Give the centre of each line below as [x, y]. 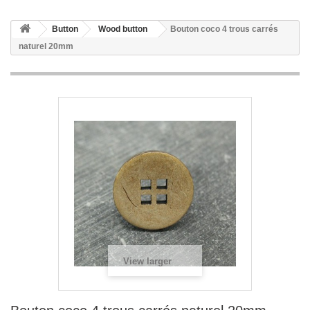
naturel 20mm [46, 46]
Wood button [123, 29]
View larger [147, 261]
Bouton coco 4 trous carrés [224, 29]
